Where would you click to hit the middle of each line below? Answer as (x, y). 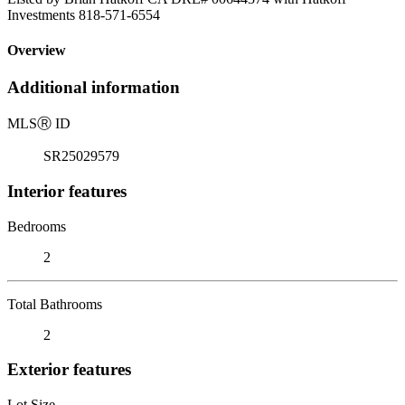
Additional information (94, 88)
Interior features (67, 191)
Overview (37, 51)
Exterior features (69, 370)
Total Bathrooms (55, 304)
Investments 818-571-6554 (84, 14)
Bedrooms (37, 226)
